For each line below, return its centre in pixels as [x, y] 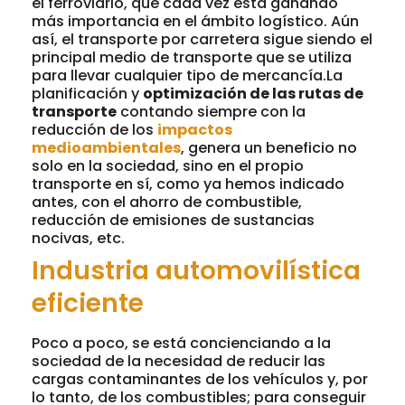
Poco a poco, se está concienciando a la [181, 343]
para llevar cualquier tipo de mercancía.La [187, 75]
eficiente [88, 303]
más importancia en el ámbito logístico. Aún [195, 21]
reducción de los [94, 130]
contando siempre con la [211, 112]
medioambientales [106, 148]
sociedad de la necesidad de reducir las [179, 361]
